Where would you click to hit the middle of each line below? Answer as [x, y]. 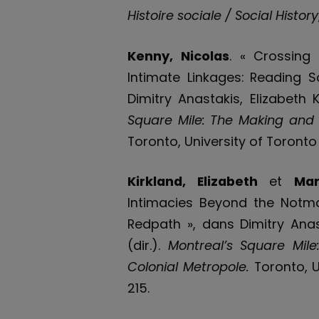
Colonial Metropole [187, 267]
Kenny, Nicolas [178, 56]
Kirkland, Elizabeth [193, 182]
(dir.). [148, 246]
